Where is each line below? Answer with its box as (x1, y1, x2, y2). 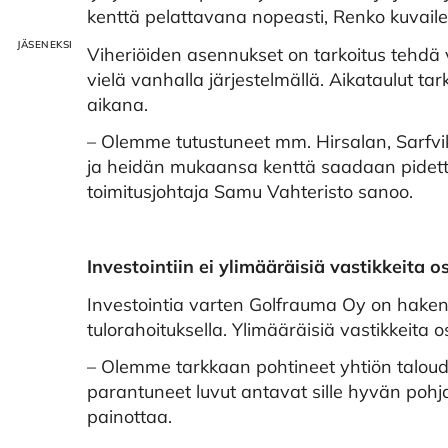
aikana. (87, 92, 148, 116)
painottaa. (87, 405, 172, 428)
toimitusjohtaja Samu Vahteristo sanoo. (87, 180, 413, 203)
